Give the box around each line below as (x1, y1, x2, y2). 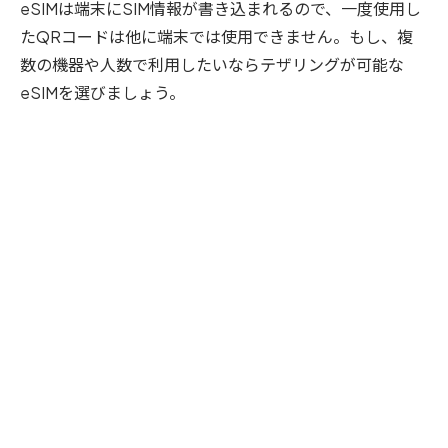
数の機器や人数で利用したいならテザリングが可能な (20, 53, 404, 75)
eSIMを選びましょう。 (20, 81, 185, 103)
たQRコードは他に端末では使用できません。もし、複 (20, 25, 413, 47)
